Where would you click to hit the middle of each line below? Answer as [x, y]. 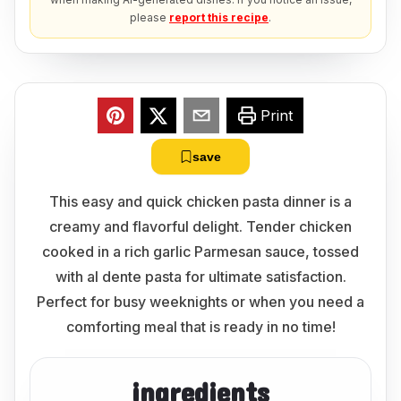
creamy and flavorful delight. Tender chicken [200, 226]
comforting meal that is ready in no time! [200, 327]
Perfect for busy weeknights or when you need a [200, 302]
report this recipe [219, 17]
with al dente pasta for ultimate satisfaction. [200, 277]
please [148, 17]
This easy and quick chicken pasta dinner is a [200, 201]
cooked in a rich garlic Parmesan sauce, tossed [200, 252]
